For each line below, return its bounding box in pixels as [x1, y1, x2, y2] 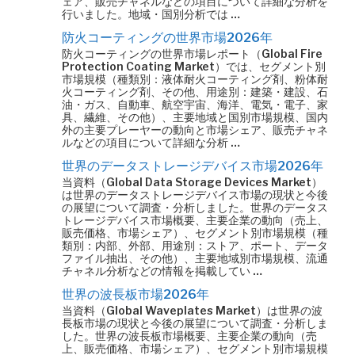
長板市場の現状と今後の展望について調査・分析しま [62, 316, 328, 330]
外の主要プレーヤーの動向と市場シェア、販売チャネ [62, 123, 328, 136]
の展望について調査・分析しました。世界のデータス [62, 200, 328, 214]
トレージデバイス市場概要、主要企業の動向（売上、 [62, 213, 328, 227]
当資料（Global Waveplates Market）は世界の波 [62, 303, 323, 317]
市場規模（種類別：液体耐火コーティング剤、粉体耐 [62, 72, 328, 86]
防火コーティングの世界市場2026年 [62, 30, 273, 45]
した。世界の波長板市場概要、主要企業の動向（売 [62, 329, 317, 342]
